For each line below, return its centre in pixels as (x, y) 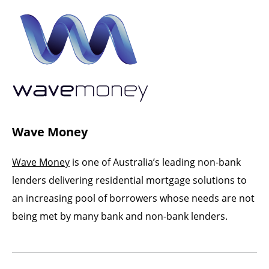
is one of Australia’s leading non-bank (155, 162)
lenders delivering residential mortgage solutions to (129, 180)
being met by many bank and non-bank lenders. (120, 216)
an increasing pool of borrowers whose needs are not (133, 198)
